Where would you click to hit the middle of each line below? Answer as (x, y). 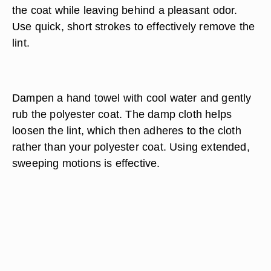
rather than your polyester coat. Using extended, (131, 147)
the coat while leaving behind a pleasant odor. (125, 10)
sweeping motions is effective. (86, 163)
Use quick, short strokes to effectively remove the (134, 26)
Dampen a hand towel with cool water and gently (132, 98)
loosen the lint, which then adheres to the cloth (127, 130)
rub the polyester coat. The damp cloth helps (122, 114)
